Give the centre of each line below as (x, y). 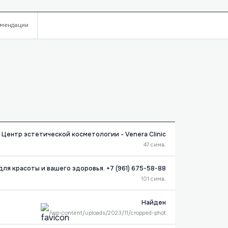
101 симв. (153, 179)
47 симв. (154, 145)
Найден (153, 203)
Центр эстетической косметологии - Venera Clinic (83, 134)
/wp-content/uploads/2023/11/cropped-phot (107, 213)
